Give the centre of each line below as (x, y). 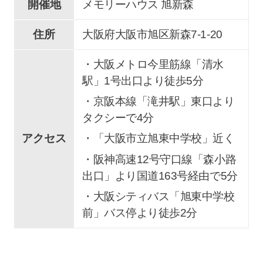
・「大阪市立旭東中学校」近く (159, 139)
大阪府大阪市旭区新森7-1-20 (152, 35)
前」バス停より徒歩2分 (140, 213)
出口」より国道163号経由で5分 (160, 176)
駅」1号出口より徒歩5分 (143, 81)
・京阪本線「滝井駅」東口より (159, 102)
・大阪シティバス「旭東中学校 (159, 196)
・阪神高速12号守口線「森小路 (159, 159)
